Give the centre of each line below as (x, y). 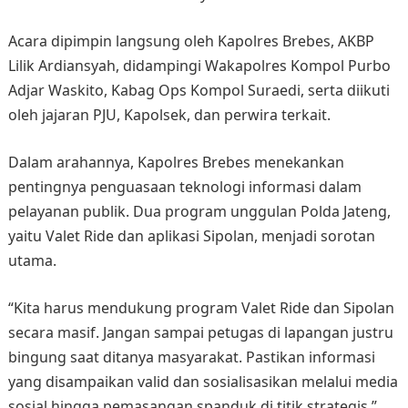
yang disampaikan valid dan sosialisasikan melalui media (203, 382)
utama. (32, 261)
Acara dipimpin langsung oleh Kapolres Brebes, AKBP (191, 41)
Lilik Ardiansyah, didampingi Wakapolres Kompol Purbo (199, 66)
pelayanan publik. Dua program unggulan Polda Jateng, (199, 212)
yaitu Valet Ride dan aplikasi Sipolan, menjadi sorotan (191, 236)
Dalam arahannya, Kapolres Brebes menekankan (176, 163)
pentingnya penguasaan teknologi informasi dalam (184, 187)
